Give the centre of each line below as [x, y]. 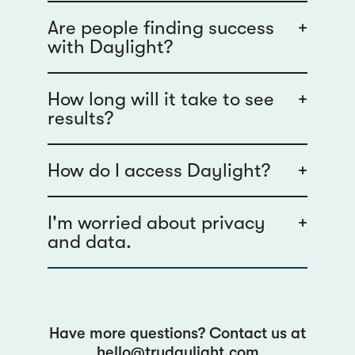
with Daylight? [110, 47]
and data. [90, 242]
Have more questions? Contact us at [177, 334]
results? [80, 118]
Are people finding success [161, 28]
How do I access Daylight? [159, 171]
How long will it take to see [161, 99]
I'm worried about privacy [157, 223]
